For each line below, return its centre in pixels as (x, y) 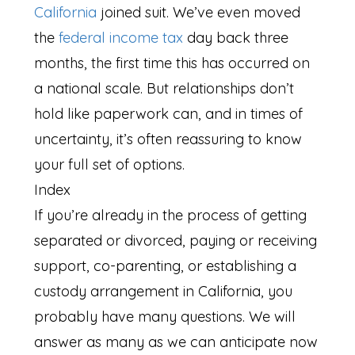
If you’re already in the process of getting (171, 215)
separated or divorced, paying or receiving (176, 240)
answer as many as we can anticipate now (176, 342)
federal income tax (121, 37)
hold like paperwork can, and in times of (169, 113)
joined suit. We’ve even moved (199, 12)
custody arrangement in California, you (164, 291)
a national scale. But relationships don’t (164, 88)
